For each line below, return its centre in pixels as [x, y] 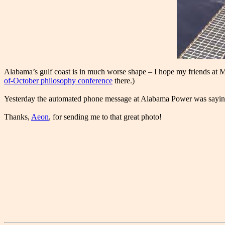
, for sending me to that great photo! [105, 117]
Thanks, [18, 117]
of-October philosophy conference [58, 81]
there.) [124, 81]
